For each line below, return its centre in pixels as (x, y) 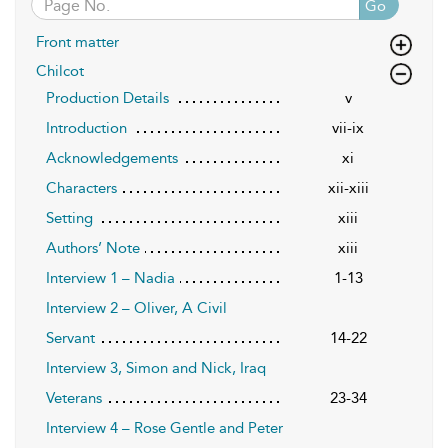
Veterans (74, 398)
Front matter (77, 42)
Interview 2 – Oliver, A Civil (136, 308)
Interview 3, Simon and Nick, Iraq (156, 368)
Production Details (107, 98)
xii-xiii (348, 188)
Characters (81, 188)
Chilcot (60, 71)
